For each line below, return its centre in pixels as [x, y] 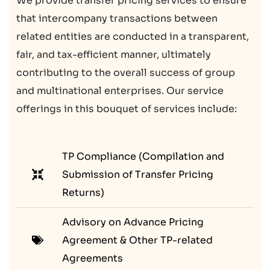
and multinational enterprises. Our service [120, 90]
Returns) [83, 192]
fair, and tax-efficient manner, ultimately [114, 54]
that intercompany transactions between [117, 18]
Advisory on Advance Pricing [133, 222]
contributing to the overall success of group [126, 72]
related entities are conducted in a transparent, [133, 36]
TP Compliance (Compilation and [143, 156]
